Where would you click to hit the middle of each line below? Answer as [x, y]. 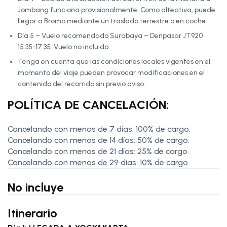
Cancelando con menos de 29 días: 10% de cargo [98, 162]
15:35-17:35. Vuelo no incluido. [64, 47]
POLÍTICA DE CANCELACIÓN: [88, 104]
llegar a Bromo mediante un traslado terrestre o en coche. [112, 21]
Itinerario [32, 213]
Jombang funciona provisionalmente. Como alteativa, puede [117, 10]
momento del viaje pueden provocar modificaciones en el [111, 72]
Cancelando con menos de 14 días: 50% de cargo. [99, 140]
